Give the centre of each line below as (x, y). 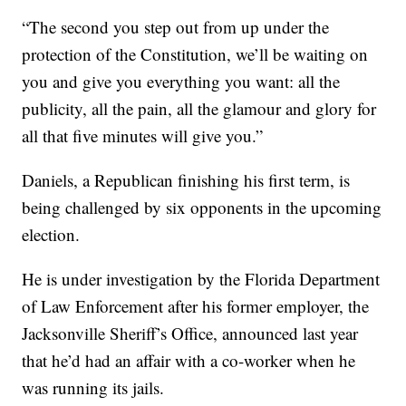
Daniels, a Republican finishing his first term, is (186, 179)
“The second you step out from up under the (176, 26)
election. (51, 234)
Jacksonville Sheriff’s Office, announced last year (190, 333)
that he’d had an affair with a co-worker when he (189, 360)
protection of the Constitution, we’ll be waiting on (195, 53)
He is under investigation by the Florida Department (201, 278)
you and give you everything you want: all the (181, 81)
